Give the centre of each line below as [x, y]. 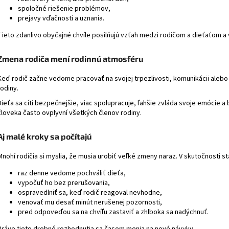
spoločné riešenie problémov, [64, 9]
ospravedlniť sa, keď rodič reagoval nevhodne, [90, 192]
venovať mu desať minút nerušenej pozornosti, [90, 202]
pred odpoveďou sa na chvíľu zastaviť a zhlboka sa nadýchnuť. [113, 212]
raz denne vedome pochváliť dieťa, [72, 173]
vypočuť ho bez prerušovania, [64, 183]
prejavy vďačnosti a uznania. [61, 19]
